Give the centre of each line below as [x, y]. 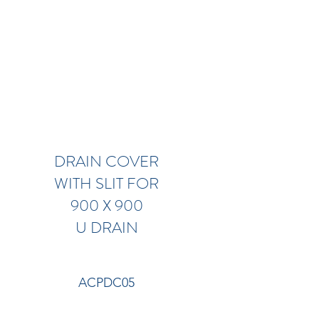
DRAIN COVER [107, 161]
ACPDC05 [107, 283]
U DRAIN [106, 228]
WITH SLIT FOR [107, 183]
